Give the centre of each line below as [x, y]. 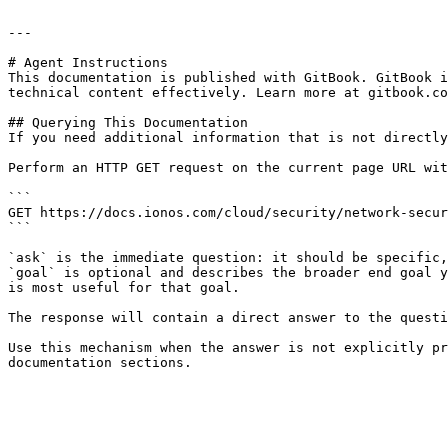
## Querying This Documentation [128, 122]
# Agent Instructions [88, 62]
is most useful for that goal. [124, 287]
